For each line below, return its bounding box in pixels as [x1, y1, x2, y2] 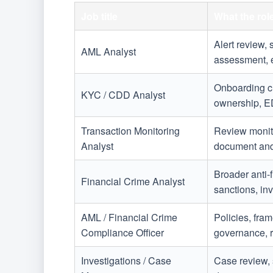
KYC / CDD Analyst [81, 88, 165, 102]
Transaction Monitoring [81, 124, 180, 138]
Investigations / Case [81, 253, 171, 268]
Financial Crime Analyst [81, 174, 185, 189]
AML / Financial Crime [81, 210, 177, 225]
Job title [81, 9, 118, 24]
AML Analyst [81, 44, 136, 59]
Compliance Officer [81, 225, 164, 240]
